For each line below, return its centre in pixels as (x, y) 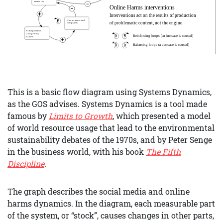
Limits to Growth (81, 115)
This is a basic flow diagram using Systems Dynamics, (110, 92)
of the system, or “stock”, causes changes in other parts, (111, 215)
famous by (28, 115)
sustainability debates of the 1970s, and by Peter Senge (110, 139)
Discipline (26, 163)
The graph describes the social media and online (99, 191)
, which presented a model (162, 115)
